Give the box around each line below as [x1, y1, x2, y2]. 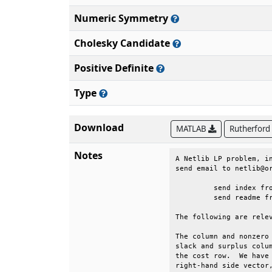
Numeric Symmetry [74, 12, 171, 25]
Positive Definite [74, 61, 156, 75]
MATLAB [176, 123, 208, 134]
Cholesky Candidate [74, 36, 172, 50]
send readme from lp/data [175, 194, 209, 202]
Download [74, 121, 124, 134]
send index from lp [175, 184, 209, 192]
